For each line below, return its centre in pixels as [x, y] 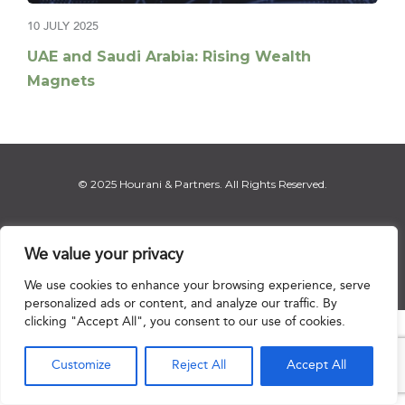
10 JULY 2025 [63, 27]
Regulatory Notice [250, 265]
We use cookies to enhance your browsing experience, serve [198, 286]
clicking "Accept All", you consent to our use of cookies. [185, 322]
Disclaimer [85, 265]
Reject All [198, 366]
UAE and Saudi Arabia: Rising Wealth [169, 57]
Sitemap [327, 265]
